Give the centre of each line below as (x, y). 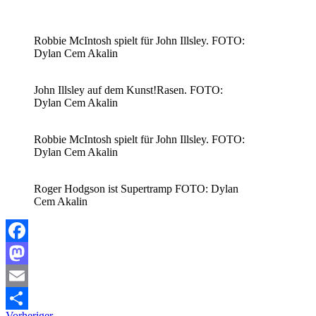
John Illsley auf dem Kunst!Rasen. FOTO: (128, 90)
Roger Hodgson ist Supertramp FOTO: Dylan (136, 188)
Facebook (28, 253)
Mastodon (28, 275)
